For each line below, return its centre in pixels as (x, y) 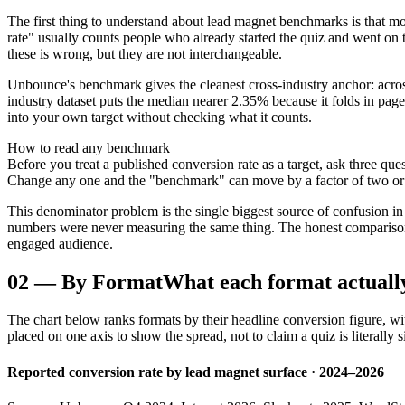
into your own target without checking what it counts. (160, 117)
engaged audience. (60, 243)
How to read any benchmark (89, 147)
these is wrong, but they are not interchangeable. (145, 53)
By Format (112, 282)
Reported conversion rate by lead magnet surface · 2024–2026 (196, 372)
